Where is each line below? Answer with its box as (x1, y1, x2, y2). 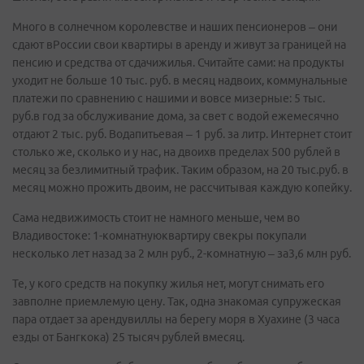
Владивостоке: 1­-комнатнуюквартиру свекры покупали (12, 229, 306, 242)
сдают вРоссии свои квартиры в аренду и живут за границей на (12, 38, 346, 51)
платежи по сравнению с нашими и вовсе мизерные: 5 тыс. (12, 92, 325, 105)
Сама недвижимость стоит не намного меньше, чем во (12, 211, 300, 224)
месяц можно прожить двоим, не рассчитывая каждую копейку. (12, 181, 352, 194)
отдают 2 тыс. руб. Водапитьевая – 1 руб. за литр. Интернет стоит (12, 128, 352, 141)
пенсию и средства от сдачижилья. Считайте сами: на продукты (12, 56, 344, 69)
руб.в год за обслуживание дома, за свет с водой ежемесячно (12, 110, 339, 123)
